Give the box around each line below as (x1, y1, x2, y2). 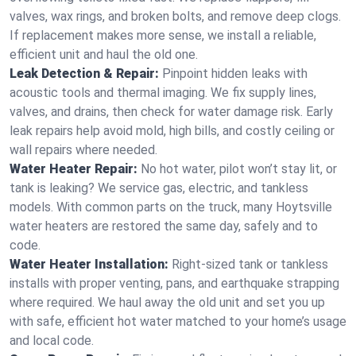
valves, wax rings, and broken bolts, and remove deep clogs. (10, 9, 341, 24)
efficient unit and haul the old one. (10, 47, 198, 62)
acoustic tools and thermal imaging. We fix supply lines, (10, 85, 316, 100)
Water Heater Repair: (10, 161, 137, 176)
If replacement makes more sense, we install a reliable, (10, 28, 316, 43)
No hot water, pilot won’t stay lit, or (141, 161, 337, 176)
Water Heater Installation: (10, 257, 168, 272)
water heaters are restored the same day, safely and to (10, 219, 318, 234)
